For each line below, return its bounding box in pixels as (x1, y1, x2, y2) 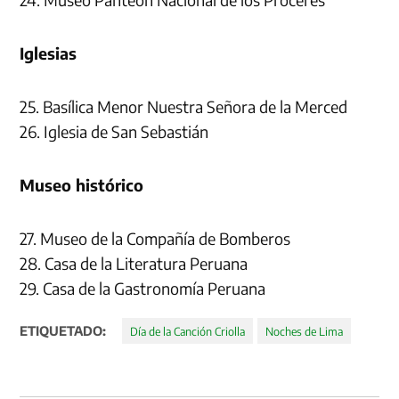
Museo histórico (20, 174, 144, 195)
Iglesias (20, 42, 77, 63)
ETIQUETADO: (20, 322, 107, 338)
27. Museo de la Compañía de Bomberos (20, 227, 291, 248)
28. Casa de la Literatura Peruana (20, 252, 248, 273)
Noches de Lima (265, 323, 343, 338)
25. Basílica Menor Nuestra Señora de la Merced (20, 95, 348, 117)
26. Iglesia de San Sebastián (20, 120, 209, 142)
